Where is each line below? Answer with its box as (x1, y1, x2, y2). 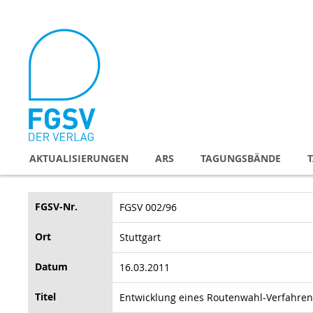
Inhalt (27, 34, 54, 48)
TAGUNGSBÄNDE (201, 151, 281, 165)
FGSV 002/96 (119, 200, 177, 214)
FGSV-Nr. (35, 199, 78, 213)
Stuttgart (119, 230, 161, 244)
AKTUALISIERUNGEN (29, 151, 129, 165)
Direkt (27, 6, 55, 20)
